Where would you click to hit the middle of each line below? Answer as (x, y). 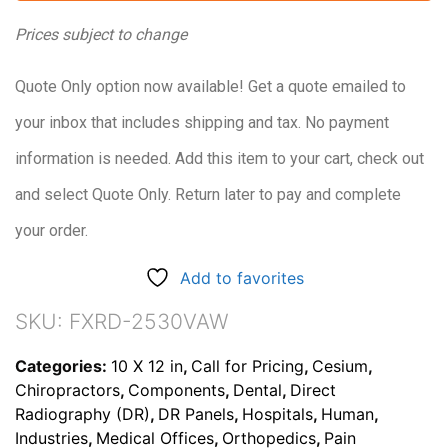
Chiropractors (67, 389)
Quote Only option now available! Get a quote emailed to (210, 86)
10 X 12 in (147, 365)
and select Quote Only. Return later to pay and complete (208, 194)
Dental (257, 389)
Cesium (340, 365)
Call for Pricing (247, 365)
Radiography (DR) (82, 413)
